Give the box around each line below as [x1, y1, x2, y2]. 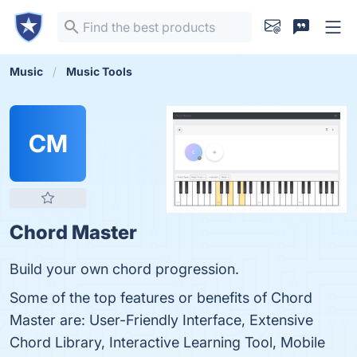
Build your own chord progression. [10, 261, 239, 277]
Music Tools [66, 65, 132, 78]
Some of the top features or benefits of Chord [10, 289, 312, 306]
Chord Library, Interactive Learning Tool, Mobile [10, 334, 325, 351]
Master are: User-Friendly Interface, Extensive [10, 312, 313, 328]
